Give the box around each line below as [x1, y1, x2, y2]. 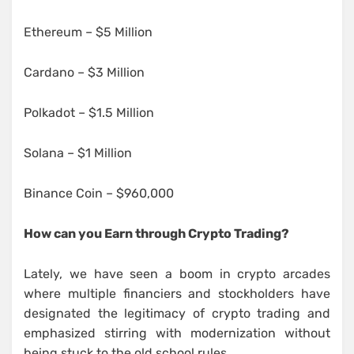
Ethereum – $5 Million [24, 24, 153, 40]
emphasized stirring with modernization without [24, 326, 330, 341]
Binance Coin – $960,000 [24, 186, 174, 201]
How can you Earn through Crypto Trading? [24, 226, 289, 242]
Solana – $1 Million [24, 145, 132, 161]
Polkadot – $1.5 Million [24, 105, 154, 121]
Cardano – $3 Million [24, 65, 145, 81]
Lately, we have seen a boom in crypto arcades [24, 266, 330, 282]
